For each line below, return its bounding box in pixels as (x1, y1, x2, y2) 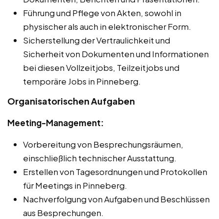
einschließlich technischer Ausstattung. (23, 153, 176, 163)
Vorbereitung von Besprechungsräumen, (23, 139, 183, 150)
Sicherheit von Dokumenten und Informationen (23, 48, 209, 59)
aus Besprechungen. (23, 207, 104, 218)
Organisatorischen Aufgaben (7, 95, 135, 107)
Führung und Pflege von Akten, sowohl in (23, 7, 181, 18)
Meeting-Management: (7, 117, 104, 128)
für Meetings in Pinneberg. (23, 180, 127, 191)
